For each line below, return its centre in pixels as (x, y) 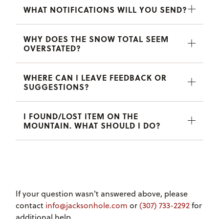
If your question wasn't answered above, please (102, 193)
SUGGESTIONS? (56, 87)
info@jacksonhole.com (87, 205)
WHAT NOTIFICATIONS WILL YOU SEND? (105, 9)
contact (31, 205)
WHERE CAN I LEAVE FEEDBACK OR (95, 77)
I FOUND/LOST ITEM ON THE (81, 116)
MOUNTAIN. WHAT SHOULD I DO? (92, 125)
